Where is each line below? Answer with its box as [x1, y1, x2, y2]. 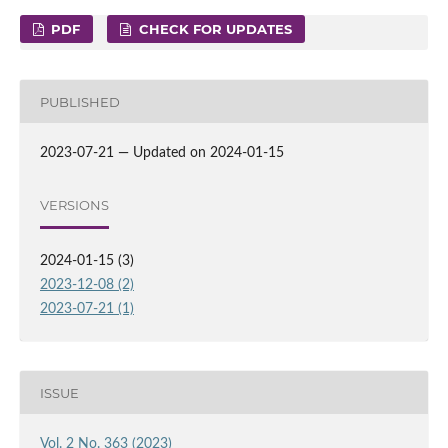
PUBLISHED [39, 93, 120, 110]
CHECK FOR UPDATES [134, 21, 292, 38]
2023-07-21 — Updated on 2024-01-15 [39, 146, 284, 161]
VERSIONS [39, 196, 109, 213]
